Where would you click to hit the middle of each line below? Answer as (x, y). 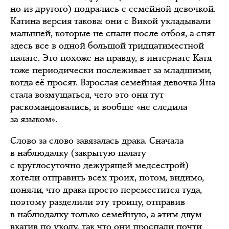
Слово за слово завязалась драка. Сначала (97, 141)
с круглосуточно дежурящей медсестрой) (99, 165)
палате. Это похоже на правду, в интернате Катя (111, 58)
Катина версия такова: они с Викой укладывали (110, 21)
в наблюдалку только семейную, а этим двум (106, 214)
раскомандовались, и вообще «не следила (99, 107)
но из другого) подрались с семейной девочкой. (113, 9)
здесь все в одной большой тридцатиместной (107, 45)
